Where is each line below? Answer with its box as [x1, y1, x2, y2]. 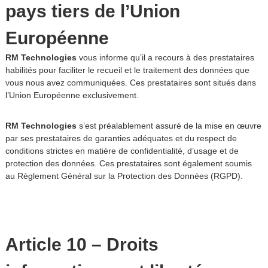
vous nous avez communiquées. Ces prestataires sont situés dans [5, 78, 256, 87]
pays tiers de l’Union [5, 1, 180, 21]
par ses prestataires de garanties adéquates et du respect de [5, 133, 237, 143]
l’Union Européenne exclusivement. [5, 90, 139, 100]
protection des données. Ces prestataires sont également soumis [5, 159, 252, 168]
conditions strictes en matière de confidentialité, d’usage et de [5, 146, 239, 156]
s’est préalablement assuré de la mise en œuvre [76, 121, 261, 130]
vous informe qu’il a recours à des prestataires [76, 53, 254, 62]
